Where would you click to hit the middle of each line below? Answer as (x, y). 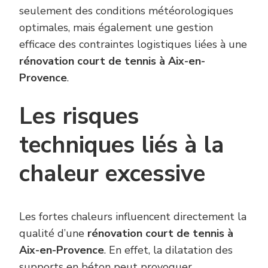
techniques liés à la (121, 145)
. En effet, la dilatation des (168, 250)
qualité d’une (53, 233)
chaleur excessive (112, 174)
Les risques (79, 117)
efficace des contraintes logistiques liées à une (133, 45)
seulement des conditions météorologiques (126, 11)
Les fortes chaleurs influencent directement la (133, 216)
